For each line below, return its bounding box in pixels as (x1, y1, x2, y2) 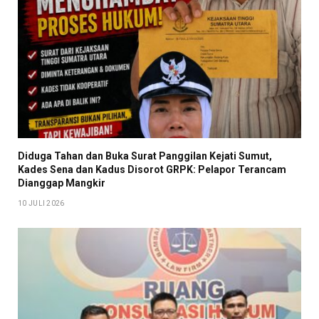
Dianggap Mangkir (18, 177, 105, 189)
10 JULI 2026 (18, 199, 65, 207)
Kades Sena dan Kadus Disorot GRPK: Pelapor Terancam (18, 164, 286, 175)
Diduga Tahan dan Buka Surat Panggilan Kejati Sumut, (18, 150, 272, 162)
